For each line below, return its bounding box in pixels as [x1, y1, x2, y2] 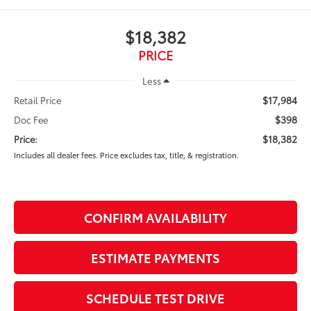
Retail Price [14, 94, 62, 107]
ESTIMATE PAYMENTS [91, 249, 220, 267]
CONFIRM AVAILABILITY [84, 208, 227, 227]
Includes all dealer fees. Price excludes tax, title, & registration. [14, 149, 239, 161]
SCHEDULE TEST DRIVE [86, 289, 225, 308]
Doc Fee [14, 113, 49, 126]
